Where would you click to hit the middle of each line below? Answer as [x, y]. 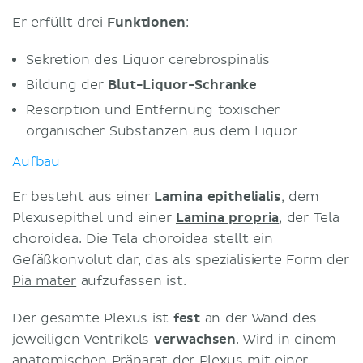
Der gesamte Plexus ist [93, 318]
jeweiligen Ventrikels [83, 339]
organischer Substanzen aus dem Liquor [162, 131]
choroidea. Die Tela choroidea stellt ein [143, 239]
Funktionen [146, 22]
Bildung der [67, 85]
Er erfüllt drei [60, 22]
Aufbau [36, 162]
